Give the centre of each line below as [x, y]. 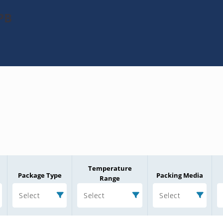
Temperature [110, 168]
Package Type [40, 175]
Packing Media [180, 175]
